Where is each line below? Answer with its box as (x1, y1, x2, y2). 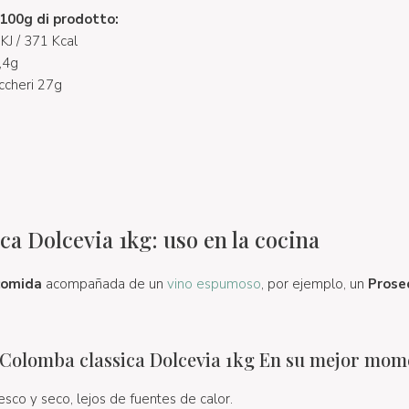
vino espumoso (166, 275, 261, 293)
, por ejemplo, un (260, 275, 368, 293)
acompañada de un (41, 275, 167, 293)
